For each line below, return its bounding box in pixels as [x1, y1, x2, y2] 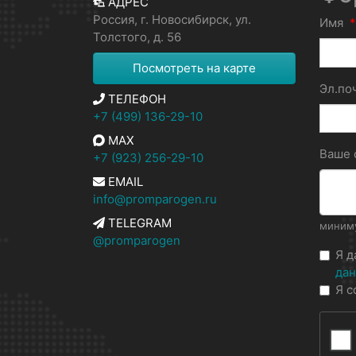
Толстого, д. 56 [93, 29, 181, 44]
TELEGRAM [105, 215, 172, 230]
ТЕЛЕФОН [105, 91, 166, 106]
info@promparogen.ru [93, 192, 217, 207]
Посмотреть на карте [133, 60, 256, 75]
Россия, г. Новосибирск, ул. [93, 12, 251, 27]
